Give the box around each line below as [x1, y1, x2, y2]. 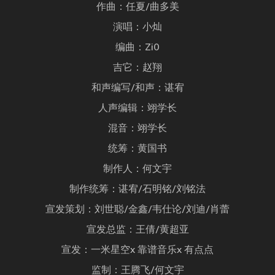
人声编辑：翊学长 [98, 103, 177, 115]
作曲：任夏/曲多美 [96, 2, 179, 14]
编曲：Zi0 [115, 42, 160, 54]
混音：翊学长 [108, 123, 167, 135]
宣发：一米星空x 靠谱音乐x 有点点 [61, 245, 214, 257]
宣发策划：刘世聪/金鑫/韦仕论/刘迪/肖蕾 [45, 204, 230, 216]
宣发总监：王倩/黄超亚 [86, 225, 189, 236]
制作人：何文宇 [103, 164, 172, 176]
